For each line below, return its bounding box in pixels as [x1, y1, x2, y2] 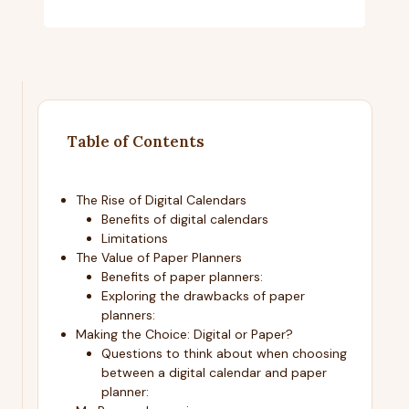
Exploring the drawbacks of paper [100, 288, 305, 305]
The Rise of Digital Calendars [75, 192, 246, 209]
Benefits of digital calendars [100, 211, 268, 228]
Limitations [100, 230, 168, 247]
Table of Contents [68, 131, 204, 152]
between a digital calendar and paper [100, 364, 327, 382]
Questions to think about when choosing [100, 345, 347, 362]
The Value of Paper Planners [75, 249, 242, 267]
